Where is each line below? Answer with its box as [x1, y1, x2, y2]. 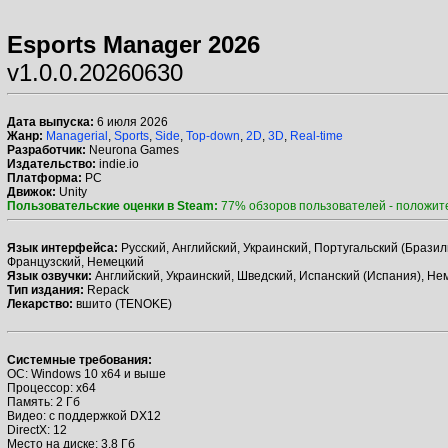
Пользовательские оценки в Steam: [7, 199, 218, 213]
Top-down [186, 129, 240, 143]
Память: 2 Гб [7, 395, 80, 409]
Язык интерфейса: [7, 241, 118, 255]
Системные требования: [7, 353, 152, 367]
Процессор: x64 [7, 381, 96, 395]
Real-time [290, 129, 343, 143]
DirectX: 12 [7, 423, 67, 437]
